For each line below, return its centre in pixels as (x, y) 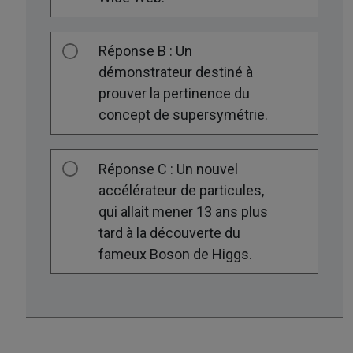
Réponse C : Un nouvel (169, 169)
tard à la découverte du (170, 233)
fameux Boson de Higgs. (176, 255)
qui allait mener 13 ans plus (184, 212)
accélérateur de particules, (182, 191)
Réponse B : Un (146, 51)
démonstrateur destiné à (176, 72)
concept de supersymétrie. (184, 115)
